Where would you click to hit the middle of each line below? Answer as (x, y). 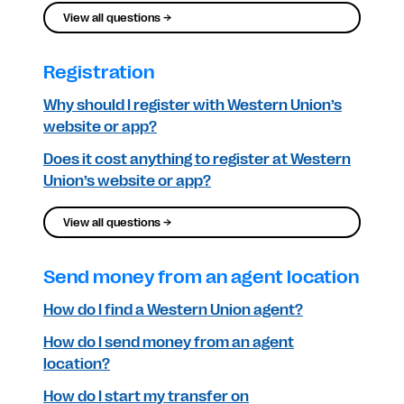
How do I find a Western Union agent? (173, 310)
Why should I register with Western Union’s (193, 106)
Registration (99, 73)
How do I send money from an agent (169, 343)
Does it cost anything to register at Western (197, 160)
